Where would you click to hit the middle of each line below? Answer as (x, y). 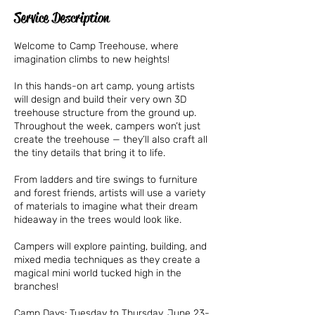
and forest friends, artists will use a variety (110, 193)
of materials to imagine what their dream (106, 207)
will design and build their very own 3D (100, 100)
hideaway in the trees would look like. (98, 220)
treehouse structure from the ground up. (105, 113)
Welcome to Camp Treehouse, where (96, 46)
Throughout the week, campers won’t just (107, 127)
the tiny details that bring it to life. (90, 153)
